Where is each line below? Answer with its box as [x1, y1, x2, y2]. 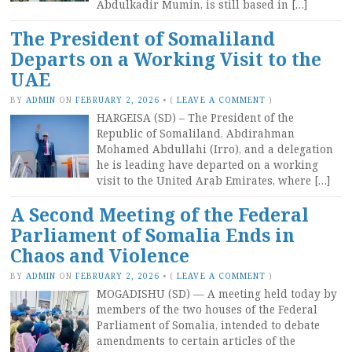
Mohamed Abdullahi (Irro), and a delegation [97, 141, 333, 156]
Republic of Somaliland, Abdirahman [97, 126, 295, 141]
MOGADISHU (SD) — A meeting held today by [97, 286, 337, 301]
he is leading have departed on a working [97, 157, 318, 172]
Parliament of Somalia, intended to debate [97, 317, 320, 332]
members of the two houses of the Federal [97, 302, 317, 317]
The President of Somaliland [10, 26, 275, 51]
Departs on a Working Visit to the [10, 46, 321, 71]
